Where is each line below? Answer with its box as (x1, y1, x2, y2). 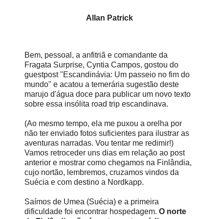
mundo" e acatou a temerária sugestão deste (24, 80, 179, 88)
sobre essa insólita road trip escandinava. (24, 100, 168, 108)
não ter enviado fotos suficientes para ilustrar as (24, 129, 189, 137)
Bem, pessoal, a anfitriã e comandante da (24, 51, 168, 59)
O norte (159, 207, 186, 216)
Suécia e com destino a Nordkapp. (24, 178, 144, 186)
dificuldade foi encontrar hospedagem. (24, 207, 159, 216)
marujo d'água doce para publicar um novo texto (24, 90, 191, 98)
